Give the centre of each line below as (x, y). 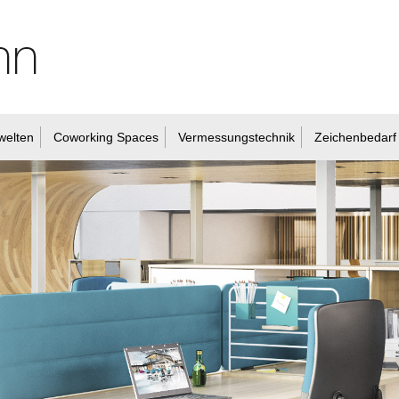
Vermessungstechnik (236, 137)
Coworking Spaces (106, 137)
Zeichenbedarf (355, 137)
